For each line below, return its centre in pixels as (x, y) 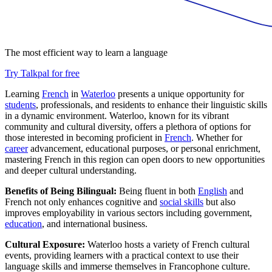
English (212, 191)
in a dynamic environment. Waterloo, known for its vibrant (117, 116)
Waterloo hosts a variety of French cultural (167, 245)
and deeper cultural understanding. (71, 171)
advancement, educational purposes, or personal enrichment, (144, 149)
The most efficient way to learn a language (86, 53)
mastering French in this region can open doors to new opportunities (135, 160)
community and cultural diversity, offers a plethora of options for (128, 127)
